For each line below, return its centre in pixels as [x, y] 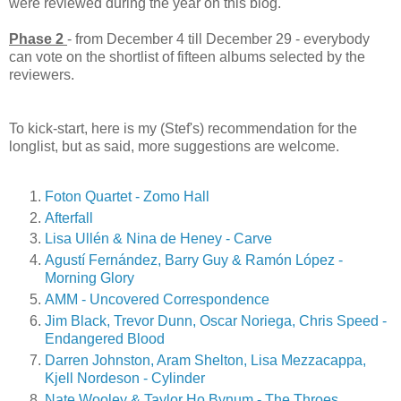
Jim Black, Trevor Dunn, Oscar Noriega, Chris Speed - [216, 321]
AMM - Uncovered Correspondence [157, 300]
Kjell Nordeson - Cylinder [125, 379]
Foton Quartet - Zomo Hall [127, 196]
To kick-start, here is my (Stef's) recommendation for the [183, 128]
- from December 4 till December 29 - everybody [218, 38]
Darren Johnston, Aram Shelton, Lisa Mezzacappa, [205, 361]
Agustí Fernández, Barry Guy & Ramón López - [194, 260]
